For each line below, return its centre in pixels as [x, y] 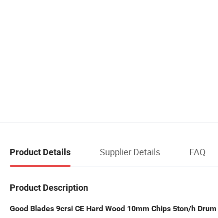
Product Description [49, 187]
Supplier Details [130, 152]
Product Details [40, 152]
